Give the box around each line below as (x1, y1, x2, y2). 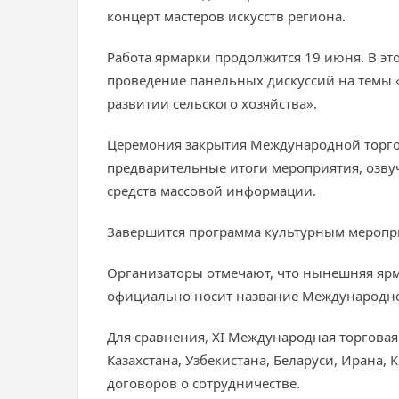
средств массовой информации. (107, 182, 316, 199)
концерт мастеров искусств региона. (107, 7, 346, 25)
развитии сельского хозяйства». (107, 94, 317, 112)
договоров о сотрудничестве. (107, 374, 300, 392)
